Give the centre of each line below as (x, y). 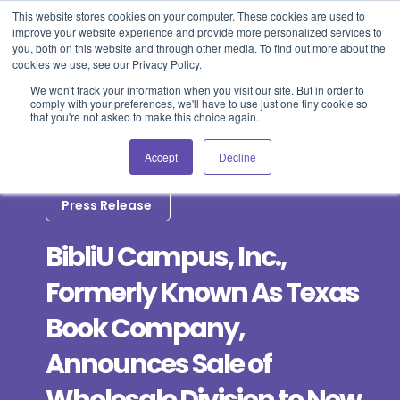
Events (210, 38)
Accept (161, 157)
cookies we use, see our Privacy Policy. (107, 64)
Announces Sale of (159, 364)
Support (292, 38)
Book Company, (146, 329)
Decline (237, 157)
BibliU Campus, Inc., (167, 257)
